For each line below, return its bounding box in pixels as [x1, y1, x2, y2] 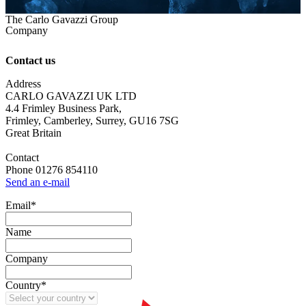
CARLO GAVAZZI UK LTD [5, 90, 137, 102]
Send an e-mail [5, 176, 70, 189]
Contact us [5, 55, 55, 67]
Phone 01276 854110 [5, 164, 98, 176]
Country [5, 279, 41, 292]
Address [5, 78, 41, 90]
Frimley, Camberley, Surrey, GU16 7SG [5, 115, 179, 127]
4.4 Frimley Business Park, [5, 102, 122, 115]
